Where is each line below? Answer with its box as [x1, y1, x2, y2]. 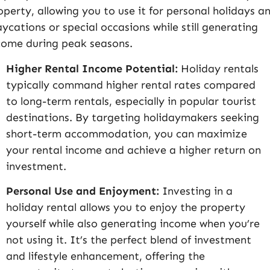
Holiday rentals [181, 61, 259, 75]
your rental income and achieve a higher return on [6, 143, 261, 157]
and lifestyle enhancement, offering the [6, 250, 205, 263]
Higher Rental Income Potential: [6, 61, 181, 75]
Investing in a [162, 184, 233, 198]
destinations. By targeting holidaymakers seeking [6, 110, 259, 124]
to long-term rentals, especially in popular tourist [6, 94, 256, 108]
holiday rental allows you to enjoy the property [6, 201, 245, 215]
